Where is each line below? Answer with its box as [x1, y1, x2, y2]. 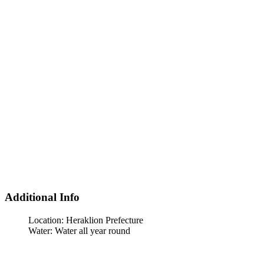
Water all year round [55, 226, 130, 236]
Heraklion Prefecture [66, 215, 143, 226]
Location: [28, 215, 66, 226]
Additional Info [5, 191, 80, 204]
